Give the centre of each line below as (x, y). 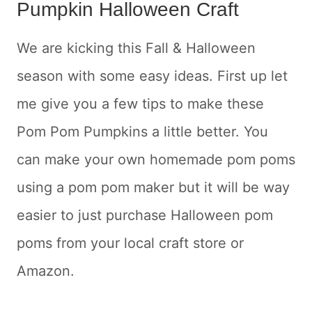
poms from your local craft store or (130, 243)
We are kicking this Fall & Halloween (136, 48)
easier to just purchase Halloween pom (145, 215)
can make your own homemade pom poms (156, 159)
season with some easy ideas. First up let (152, 76)
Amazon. (46, 271)
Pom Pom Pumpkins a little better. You (142, 131)
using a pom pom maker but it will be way (153, 187)
